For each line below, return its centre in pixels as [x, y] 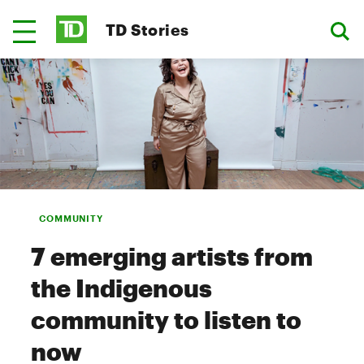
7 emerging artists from [172, 256]
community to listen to [166, 320]
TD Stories [147, 29]
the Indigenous [121, 288]
